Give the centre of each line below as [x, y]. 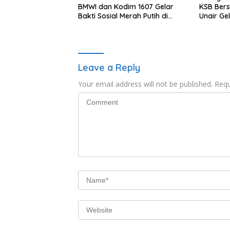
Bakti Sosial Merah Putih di [123, 16]
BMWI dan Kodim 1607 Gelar [126, 6]
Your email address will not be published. [145, 84]
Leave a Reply [109, 67]
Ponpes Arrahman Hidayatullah [131, 25]
